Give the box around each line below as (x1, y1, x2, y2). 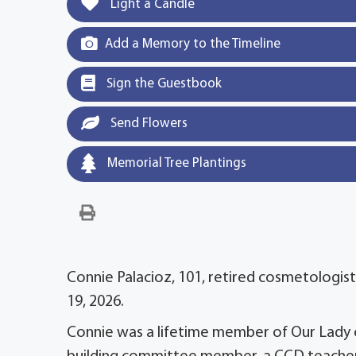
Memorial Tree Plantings (104, 157, 246, 171)
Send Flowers (107, 117, 188, 131)
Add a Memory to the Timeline (105, 37, 281, 52)
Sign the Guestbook (103, 77, 222, 91)
